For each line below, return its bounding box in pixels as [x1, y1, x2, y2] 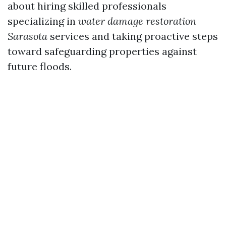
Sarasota [8, 29, 47, 42]
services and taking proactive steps [47, 29, 218, 42]
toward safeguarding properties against [8, 44, 197, 58]
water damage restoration [78, 14, 196, 27]
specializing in [8, 14, 78, 27]
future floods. [8, 60, 72, 73]
